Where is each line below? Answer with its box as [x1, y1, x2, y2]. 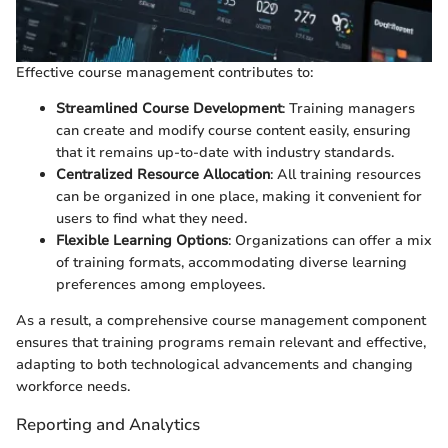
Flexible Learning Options [56, 231, 228, 251]
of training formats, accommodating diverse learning [56, 253, 407, 273]
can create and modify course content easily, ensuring [56, 121, 411, 141]
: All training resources [270, 165, 421, 185]
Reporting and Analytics [16, 413, 200, 437]
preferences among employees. [56, 275, 265, 295]
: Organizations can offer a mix [228, 231, 432, 251]
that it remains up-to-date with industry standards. [56, 143, 394, 163]
